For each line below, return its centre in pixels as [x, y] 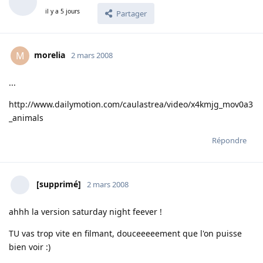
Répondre [229, 141]
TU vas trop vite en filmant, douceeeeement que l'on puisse [125, 234]
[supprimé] [59, 184]
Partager [131, 14]
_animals [26, 118]
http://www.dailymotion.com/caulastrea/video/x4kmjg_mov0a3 [131, 104]
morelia [50, 55]
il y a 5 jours [63, 11]
